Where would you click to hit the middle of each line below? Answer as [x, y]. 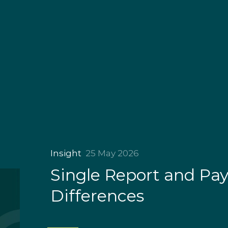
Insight [66, 153]
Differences [97, 196]
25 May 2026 [112, 153]
